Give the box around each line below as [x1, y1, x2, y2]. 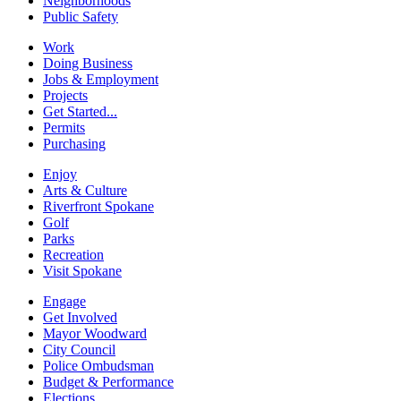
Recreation [43, 246, 104, 262]
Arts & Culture [43, 182, 127, 198]
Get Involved [43, 309, 117, 325]
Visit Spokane [43, 262, 122, 278]
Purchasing [43, 135, 106, 151]
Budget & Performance [43, 373, 174, 389]
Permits [43, 119, 85, 135]
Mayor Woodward [43, 325, 147, 341]
